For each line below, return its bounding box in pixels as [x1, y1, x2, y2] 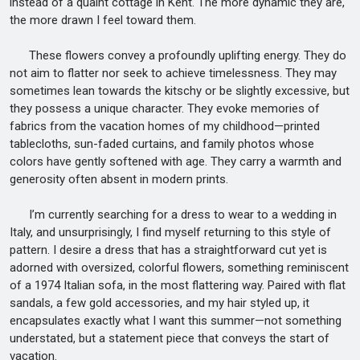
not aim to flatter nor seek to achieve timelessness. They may [10, 66, 337, 80]
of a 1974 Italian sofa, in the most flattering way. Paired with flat [10, 278, 346, 292]
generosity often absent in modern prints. [10, 172, 228, 186]
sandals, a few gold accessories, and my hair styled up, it [10, 296, 309, 310]
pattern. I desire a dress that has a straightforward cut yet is [10, 243, 327, 257]
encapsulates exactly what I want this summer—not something [10, 313, 342, 328]
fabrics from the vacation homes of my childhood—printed [10, 119, 320, 133]
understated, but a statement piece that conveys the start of [10, 331, 329, 346]
